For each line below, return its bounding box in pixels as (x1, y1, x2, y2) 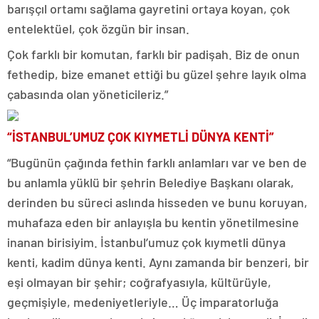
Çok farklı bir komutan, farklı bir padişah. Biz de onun (7, 46, 300, 62)
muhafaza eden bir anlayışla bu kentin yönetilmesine (7, 214, 299, 230)
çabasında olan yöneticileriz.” (7, 86, 168, 102)
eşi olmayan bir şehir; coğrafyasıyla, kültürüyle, (7, 274, 271, 290)
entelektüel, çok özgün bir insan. (7, 21, 189, 36)
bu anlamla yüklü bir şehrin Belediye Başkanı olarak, (7, 174, 294, 190)
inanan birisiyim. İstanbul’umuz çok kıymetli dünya (7, 234, 286, 250)
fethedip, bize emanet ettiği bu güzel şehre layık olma (7, 66, 306, 82)
